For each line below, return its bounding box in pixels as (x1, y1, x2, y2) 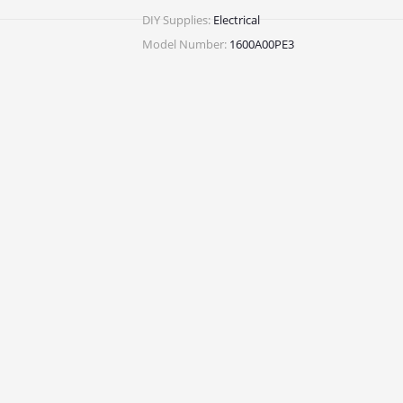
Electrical (213, 11, 260, 28)
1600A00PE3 (229, 35, 294, 52)
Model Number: (142, 35, 227, 52)
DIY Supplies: (142, 11, 210, 28)
